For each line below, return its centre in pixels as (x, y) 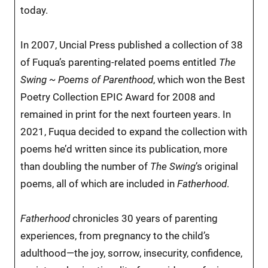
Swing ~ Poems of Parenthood (86, 79)
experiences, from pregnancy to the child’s (115, 235)
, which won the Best (199, 79)
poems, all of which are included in (98, 183)
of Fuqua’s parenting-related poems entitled (119, 62)
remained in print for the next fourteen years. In (125, 114)
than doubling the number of (85, 166)
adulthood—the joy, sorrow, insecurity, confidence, (131, 253)
